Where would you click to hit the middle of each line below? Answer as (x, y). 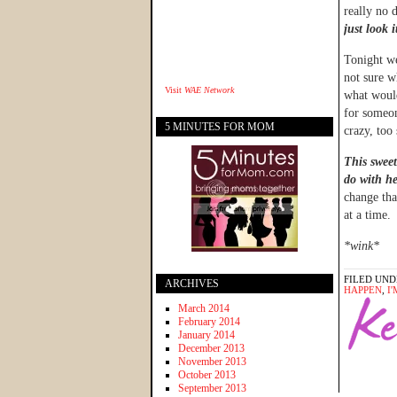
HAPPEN (363, 290)
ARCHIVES (192, 283)
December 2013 (211, 348)
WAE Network (209, 90)
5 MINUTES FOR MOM (220, 126)
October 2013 (207, 374)
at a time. (367, 215)
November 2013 (212, 361)
